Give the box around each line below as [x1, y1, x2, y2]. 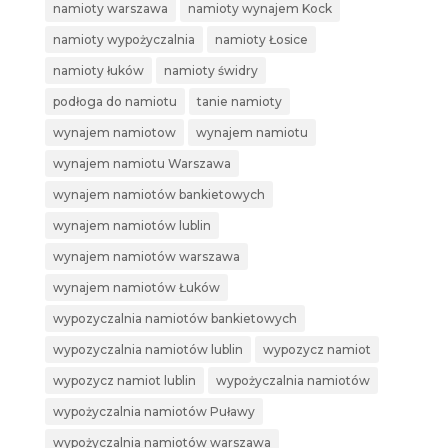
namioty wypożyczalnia [52, 32, 195, 48]
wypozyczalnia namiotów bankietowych [52, 311, 297, 327]
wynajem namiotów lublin [52, 218, 211, 234]
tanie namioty [196, 94, 282, 110]
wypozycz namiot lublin [52, 373, 196, 389]
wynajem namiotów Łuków [52, 280, 220, 296]
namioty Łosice [214, 32, 308, 48]
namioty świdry [163, 63, 258, 79]
